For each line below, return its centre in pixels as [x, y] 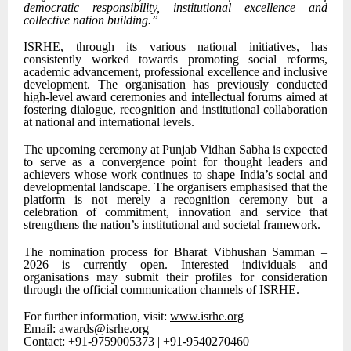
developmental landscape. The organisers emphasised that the [175, 186]
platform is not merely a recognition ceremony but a [175, 199]
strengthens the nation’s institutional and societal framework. [172, 224]
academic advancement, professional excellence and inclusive [175, 72]
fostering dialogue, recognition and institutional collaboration [175, 110]
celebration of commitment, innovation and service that [175, 212]
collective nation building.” [91, 20]
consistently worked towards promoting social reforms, [175, 60]
